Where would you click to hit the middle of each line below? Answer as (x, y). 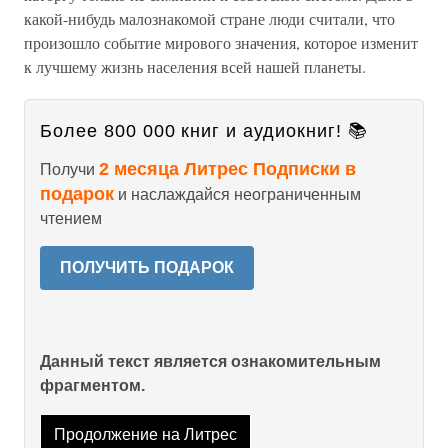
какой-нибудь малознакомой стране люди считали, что (209, 18)
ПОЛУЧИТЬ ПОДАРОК (147, 267)
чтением (71, 218)
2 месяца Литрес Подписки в (227, 169)
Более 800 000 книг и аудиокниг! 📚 (204, 131)
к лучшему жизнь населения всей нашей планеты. (195, 66)
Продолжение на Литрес (145, 435)
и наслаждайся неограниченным (237, 194)
